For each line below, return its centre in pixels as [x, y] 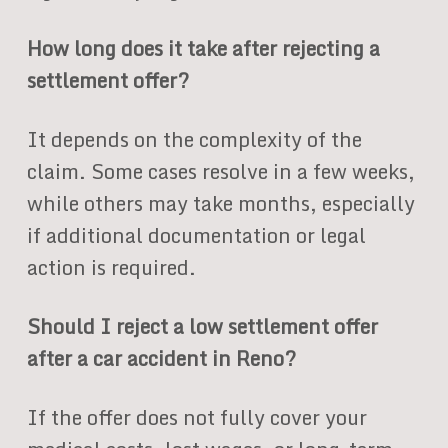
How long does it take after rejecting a [203, 48]
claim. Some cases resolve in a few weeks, [220, 171]
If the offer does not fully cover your [196, 417]
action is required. [111, 267]
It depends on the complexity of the [194, 139]
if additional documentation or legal [196, 235]
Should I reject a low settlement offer [202, 326]
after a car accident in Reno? [161, 358]
